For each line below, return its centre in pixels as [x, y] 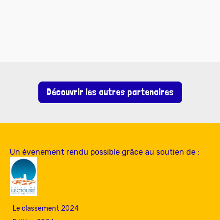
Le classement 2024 [46, 208]
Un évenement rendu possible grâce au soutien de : [105, 152]
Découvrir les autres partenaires [110, 92]
